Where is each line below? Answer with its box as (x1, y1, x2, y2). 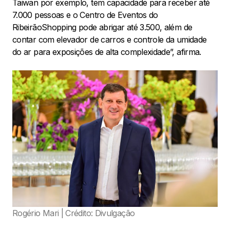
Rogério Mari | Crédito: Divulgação (12, 207, 135, 218)
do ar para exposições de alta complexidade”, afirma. (12, 46, 201, 57)
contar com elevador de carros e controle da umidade (12, 34, 207, 45)
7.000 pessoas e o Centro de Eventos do (12, 9, 158, 20)
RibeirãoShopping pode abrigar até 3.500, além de (12, 22, 193, 32)
